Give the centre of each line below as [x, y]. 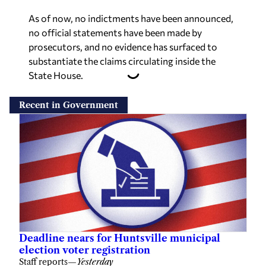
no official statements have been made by [115, 32]
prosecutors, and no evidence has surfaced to [123, 46]
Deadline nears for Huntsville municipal [120, 238]
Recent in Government [69, 105]
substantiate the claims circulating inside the [122, 61]
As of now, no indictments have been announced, [131, 18]
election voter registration [85, 250]
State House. [56, 75]
